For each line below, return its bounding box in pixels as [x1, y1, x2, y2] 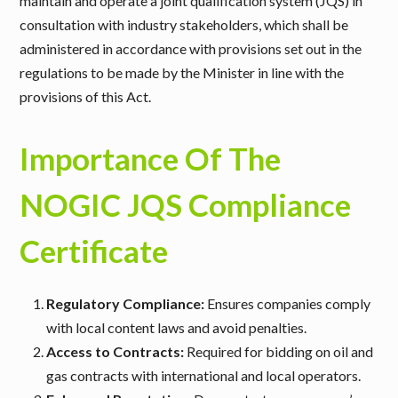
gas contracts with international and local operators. [46, 367, 362, 384]
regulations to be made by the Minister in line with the [20, 64, 345, 81]
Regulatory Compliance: [46, 295, 205, 312]
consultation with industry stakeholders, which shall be [20, 16, 349, 33]
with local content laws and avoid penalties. [46, 319, 307, 336]
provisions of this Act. [20, 88, 152, 105]
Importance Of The [20, 139, 282, 177]
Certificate [20, 232, 169, 269]
